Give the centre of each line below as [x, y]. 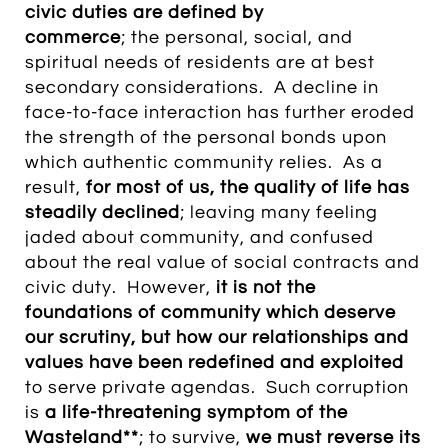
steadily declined [102, 212]
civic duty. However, [120, 287]
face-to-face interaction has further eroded [220, 112]
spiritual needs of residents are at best [200, 62]
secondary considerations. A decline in [202, 87]
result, [55, 187]
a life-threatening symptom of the [196, 412]
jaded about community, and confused [199, 237]
